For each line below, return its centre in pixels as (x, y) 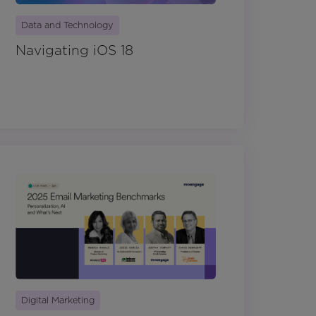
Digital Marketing (58, 300)
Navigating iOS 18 (74, 51)
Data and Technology (67, 25)
